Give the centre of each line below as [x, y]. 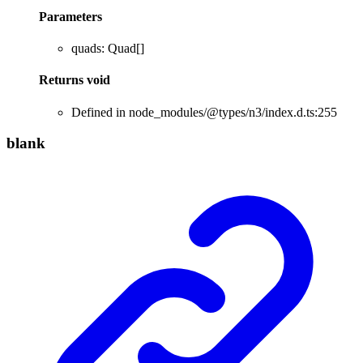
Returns [63, 80]
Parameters [70, 16]
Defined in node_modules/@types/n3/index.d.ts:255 [204, 112]
